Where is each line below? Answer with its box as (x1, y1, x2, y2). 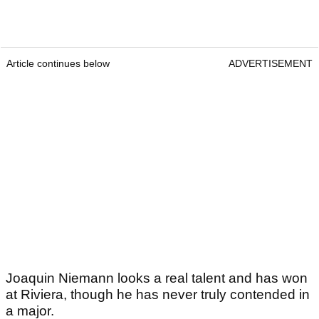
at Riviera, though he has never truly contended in (6, 286, 310, 302)
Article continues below (6, 57, 110, 69)
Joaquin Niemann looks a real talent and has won (6, 270, 308, 286)
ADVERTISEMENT (229, 57, 313, 69)
